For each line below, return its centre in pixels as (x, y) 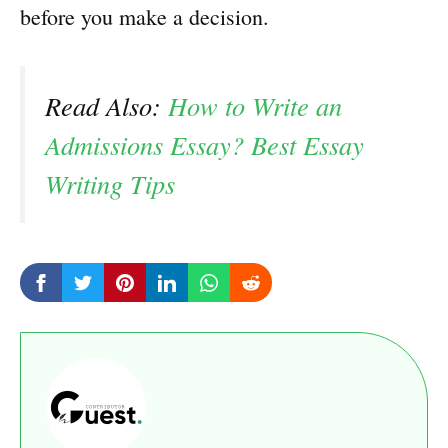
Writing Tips (110, 184)
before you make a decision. (144, 17)
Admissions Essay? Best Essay (204, 145)
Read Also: (106, 106)
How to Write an (255, 106)
